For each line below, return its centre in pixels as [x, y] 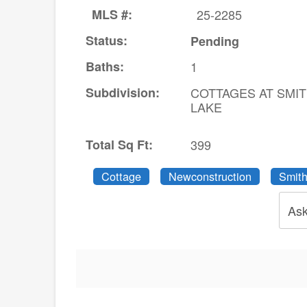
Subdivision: [122, 93]
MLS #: [112, 15]
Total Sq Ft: [119, 145]
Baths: [105, 67]
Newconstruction [210, 176]
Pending [214, 41]
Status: [106, 41]
